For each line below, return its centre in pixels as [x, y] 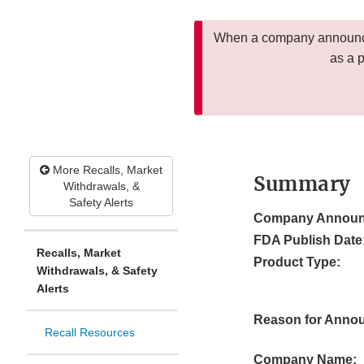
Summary [302, 184]
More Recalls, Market [106, 170]
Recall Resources [90, 333]
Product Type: [297, 262]
